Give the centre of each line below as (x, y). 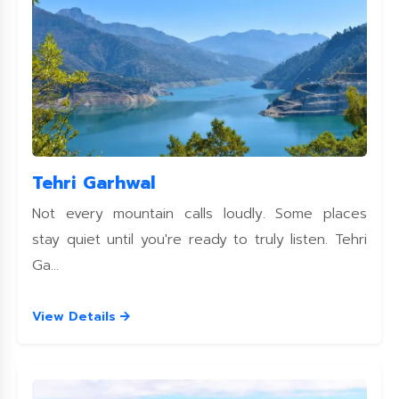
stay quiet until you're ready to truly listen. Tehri (199, 240)
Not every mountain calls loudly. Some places (199, 214)
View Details (76, 317)
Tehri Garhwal (94, 183)
